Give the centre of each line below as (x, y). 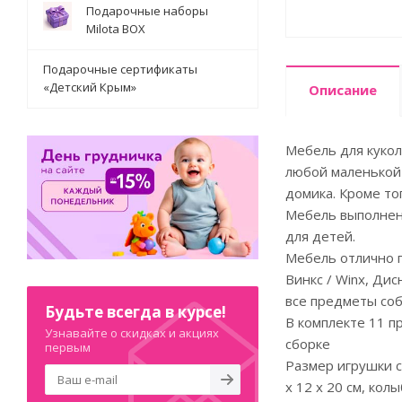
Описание (343, 90)
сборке (308, 344)
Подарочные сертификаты (120, 69)
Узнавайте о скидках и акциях (132, 332)
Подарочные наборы (147, 11)
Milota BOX (116, 29)
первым (68, 347)
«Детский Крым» (90, 87)
